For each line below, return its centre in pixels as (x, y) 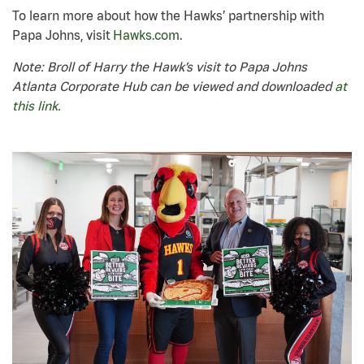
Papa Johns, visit (63, 35)
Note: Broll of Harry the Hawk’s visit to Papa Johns (160, 67)
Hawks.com (146, 35)
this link (35, 106)
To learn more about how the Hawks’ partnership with (168, 16)
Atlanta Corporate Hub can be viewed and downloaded (173, 87)
